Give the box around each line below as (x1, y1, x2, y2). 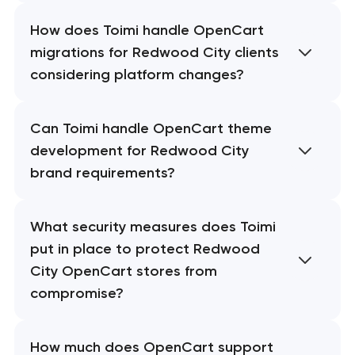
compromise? (29, 284, 124, 303)
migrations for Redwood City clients (29, 44, 279, 62)
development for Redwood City (29, 142, 249, 160)
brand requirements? (29, 164, 175, 182)
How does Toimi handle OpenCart (29, 21, 264, 40)
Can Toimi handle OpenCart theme (29, 120, 272, 138)
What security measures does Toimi (29, 218, 276, 236)
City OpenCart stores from (29, 262, 217, 281)
